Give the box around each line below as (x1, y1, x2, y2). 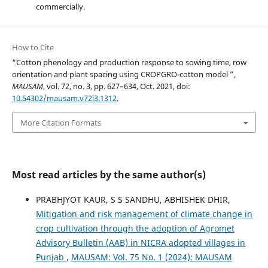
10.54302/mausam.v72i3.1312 (11, 93, 117, 104)
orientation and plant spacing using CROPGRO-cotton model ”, (11, 69, 236, 80)
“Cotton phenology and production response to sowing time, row (11, 57, 246, 68)
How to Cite (11, 42, 54, 53)
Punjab (35, 251, 66, 263)
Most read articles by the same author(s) (11, 167, 206, 181)
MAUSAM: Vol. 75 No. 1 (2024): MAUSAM (71, 251, 232, 263)
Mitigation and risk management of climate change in (35, 208, 252, 220)
